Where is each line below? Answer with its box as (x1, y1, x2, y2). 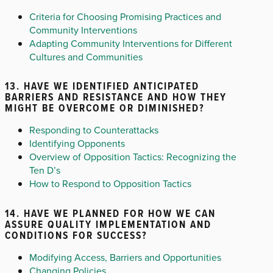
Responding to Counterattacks (29, 123, 158, 137)
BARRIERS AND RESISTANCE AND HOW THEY (5, 90, 227, 105)
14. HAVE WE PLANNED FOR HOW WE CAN (5, 205, 216, 221)
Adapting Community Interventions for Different (29, 36, 232, 50)
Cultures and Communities (29, 49, 143, 63)
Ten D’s (29, 163, 60, 177)
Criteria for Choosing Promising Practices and (29, 9, 221, 23)
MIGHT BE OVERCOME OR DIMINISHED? (5, 101, 205, 116)
